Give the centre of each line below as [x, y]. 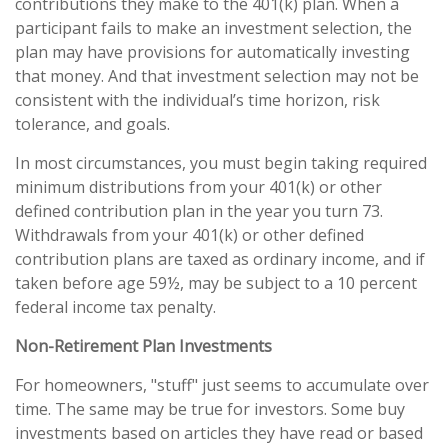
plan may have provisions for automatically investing [212, 52]
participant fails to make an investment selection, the [213, 28]
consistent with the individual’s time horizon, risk [197, 100]
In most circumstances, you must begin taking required [221, 163]
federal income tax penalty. [115, 307]
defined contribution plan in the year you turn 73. [199, 211]
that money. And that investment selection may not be [217, 76]
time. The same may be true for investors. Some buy [210, 409]
